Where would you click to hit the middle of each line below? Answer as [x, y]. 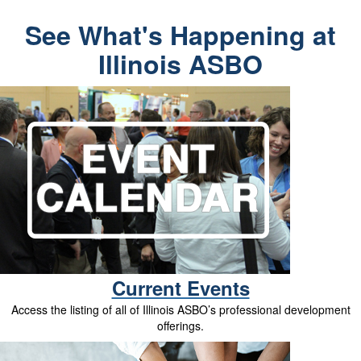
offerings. [180, 325]
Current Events [180, 287]
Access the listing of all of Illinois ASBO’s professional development [180, 309]
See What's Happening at [180, 34]
